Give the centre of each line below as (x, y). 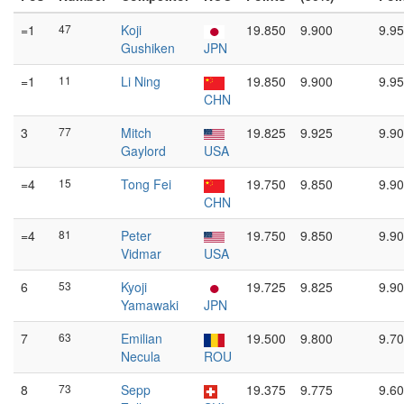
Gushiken (148, 48)
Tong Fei (146, 184)
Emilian (142, 338)
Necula (141, 356)
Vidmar (141, 253)
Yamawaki (150, 305)
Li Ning (141, 81)
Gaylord (143, 151)
